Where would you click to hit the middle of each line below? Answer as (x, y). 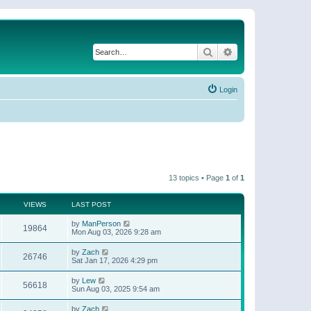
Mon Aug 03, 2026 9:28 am (116, 232)
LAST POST (91, 204)
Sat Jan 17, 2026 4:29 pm (115, 260)
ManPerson (101, 223)
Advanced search (270, 51)
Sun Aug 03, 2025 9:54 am (116, 288)
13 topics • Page (197, 177)
